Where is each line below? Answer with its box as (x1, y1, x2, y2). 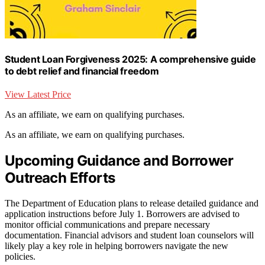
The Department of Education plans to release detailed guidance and (5, 198, 258, 208)
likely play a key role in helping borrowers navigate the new (5, 240, 228, 251)
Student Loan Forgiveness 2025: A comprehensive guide (5, 53, 256, 65)
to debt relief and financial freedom (5, 64, 159, 77)
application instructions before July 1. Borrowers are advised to (5, 208, 240, 219)
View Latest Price (5, 89, 71, 100)
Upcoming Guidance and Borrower (5, 152, 233, 170)
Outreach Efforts (5, 169, 115, 187)
